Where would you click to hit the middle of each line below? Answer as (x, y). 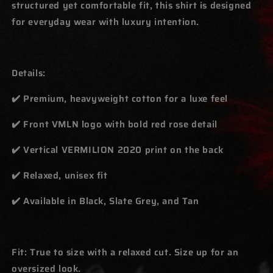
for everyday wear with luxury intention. (106, 22)
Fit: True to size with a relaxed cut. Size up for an (125, 252)
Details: (29, 73)
